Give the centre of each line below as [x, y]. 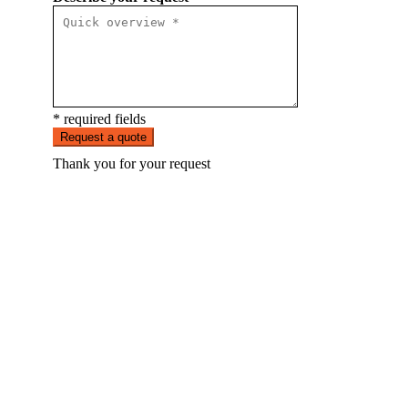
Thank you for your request [132, 164]
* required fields [99, 119]
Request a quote [103, 138]
